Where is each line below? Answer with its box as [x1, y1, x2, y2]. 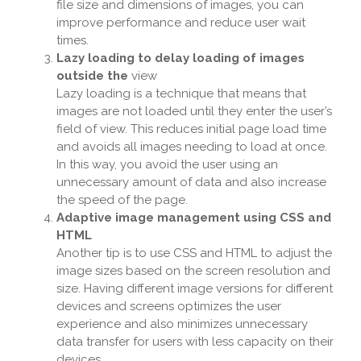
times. [56, 33, 89, 48]
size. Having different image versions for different [56, 281, 333, 297]
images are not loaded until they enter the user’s [56, 104, 332, 119]
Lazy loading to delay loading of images [56, 51, 305, 66]
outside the [56, 68, 131, 84]
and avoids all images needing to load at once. [56, 139, 327, 155]
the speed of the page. [56, 193, 188, 208]
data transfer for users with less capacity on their [56, 334, 334, 350]
